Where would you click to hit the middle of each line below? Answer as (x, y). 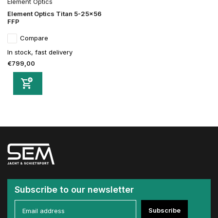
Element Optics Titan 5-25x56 (54, 14)
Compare (34, 38)
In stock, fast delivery (40, 52)
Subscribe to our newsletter (74, 190)
